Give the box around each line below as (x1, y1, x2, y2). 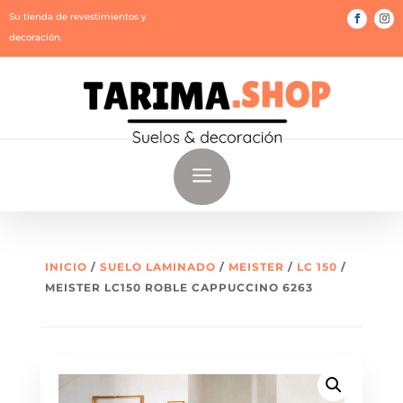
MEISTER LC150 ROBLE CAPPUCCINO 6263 (44, 281, 313, 294)
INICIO (44, 260, 87, 273)
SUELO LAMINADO (99, 260, 216, 273)
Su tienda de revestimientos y (9, 11, 147, 22)
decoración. (9, 31, 62, 43)
